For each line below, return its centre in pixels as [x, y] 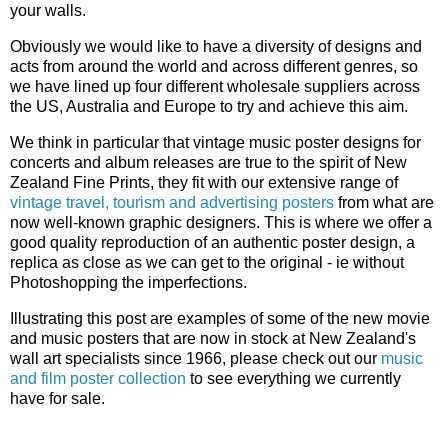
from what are [384, 202]
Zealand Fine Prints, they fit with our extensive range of [204, 182]
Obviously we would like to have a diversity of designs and [216, 46]
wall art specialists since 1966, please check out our [195, 358]
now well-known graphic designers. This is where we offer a [221, 222]
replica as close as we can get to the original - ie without [207, 262]
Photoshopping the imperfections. [128, 282]
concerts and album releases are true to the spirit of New [208, 162]
